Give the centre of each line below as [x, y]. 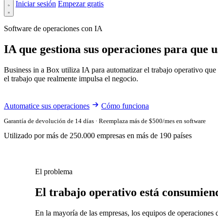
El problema [54, 171]
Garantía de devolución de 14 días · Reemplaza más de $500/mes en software [105, 121]
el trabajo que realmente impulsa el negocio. [71, 78]
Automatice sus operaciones [47, 106]
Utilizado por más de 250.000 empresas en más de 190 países [98, 135]
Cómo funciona [125, 106]
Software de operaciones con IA [53, 28]
